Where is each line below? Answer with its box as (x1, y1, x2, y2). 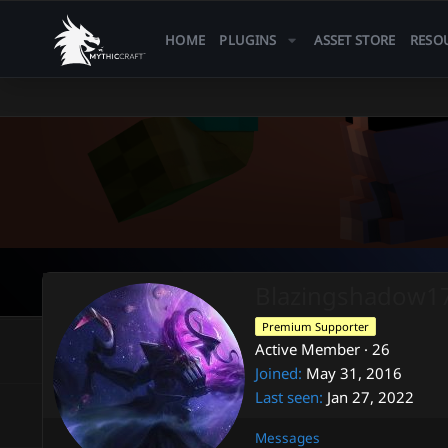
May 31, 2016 (306, 363, 402, 384)
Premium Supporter (262, 319, 369, 335)
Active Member (255, 339, 360, 360)
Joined (255, 363, 298, 384)
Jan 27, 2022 (327, 387, 414, 408)
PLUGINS (219, 30, 277, 49)
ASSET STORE (314, 30, 396, 49)
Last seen (255, 387, 319, 408)
